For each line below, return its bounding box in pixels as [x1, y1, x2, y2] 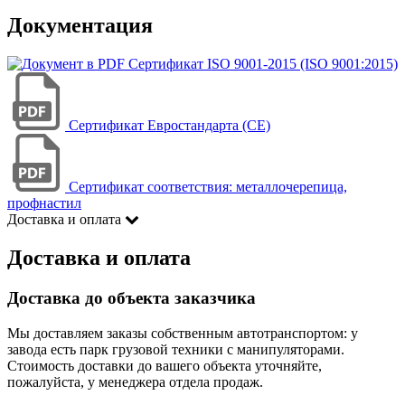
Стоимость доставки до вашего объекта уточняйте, [7, 357, 322, 373]
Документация [7, 14, 153, 38]
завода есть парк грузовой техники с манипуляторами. [7, 341, 344, 357]
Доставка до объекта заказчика [7, 288, 256, 308]
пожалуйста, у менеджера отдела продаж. [7, 373, 263, 390]
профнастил [7, 195, 81, 212]
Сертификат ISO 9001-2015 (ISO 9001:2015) [128, 56, 398, 72]
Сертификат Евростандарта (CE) [69, 118, 270, 134]
